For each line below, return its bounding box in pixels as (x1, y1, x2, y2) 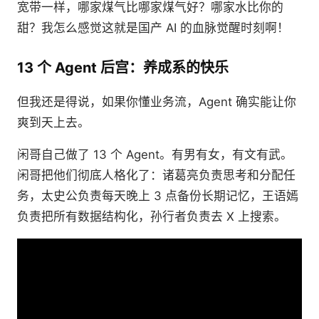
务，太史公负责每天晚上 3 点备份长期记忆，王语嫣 (17, 188, 298, 203)
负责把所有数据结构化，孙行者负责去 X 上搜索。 (17, 209, 286, 224)
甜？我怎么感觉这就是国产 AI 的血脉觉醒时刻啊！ (17, 20, 289, 35)
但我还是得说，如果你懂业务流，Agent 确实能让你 (17, 94, 296, 109)
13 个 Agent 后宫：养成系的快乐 (17, 58, 229, 76)
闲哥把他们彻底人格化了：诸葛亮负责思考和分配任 (17, 167, 296, 182)
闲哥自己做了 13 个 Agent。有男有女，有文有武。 (17, 147, 293, 162)
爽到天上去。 (17, 115, 90, 130)
